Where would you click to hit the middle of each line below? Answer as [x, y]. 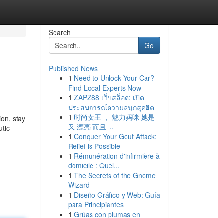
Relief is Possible [94, 146]
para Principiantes [96, 204]
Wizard [79, 185]
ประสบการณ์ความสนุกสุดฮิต [111, 107]
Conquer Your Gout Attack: [115, 136]
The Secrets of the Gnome [115, 175]
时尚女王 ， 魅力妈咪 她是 [114, 117]
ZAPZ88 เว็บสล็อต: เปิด [109, 97]
